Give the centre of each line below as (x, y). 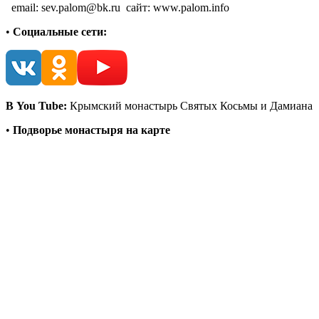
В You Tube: (36, 105)
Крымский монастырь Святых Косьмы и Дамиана (190, 105)
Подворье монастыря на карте (91, 130)
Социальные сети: (60, 31)
